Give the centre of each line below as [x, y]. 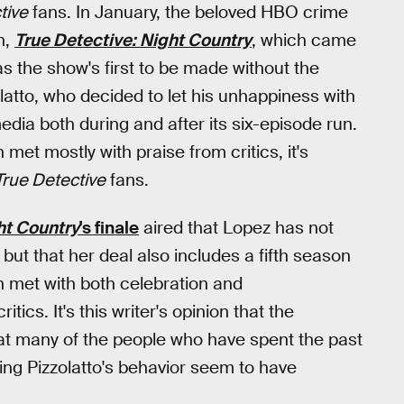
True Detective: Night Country [133, 40]
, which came [304, 40]
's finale [109, 227]
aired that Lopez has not [236, 227]
